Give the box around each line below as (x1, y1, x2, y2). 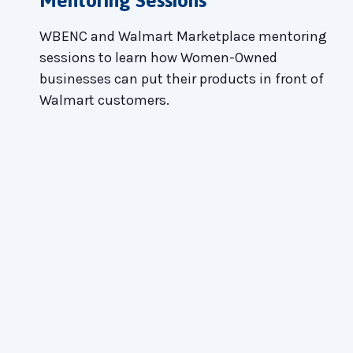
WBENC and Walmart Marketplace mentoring (39, 27, 327, 45)
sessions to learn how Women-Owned (39, 48, 277, 66)
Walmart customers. (39, 91, 169, 109)
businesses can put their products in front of (39, 69, 324, 87)
